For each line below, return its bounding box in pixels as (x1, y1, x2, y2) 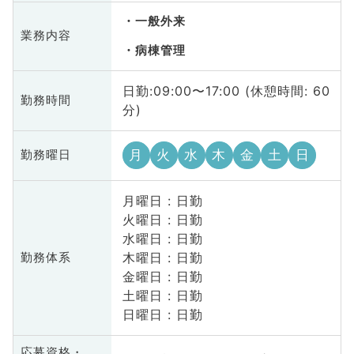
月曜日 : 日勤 (122, 193, 203, 209)
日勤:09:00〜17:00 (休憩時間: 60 (122, 83, 330, 100)
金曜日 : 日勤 (122, 269, 203, 285)
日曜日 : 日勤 (122, 307, 203, 323)
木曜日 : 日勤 (122, 250, 203, 266)
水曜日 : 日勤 (122, 231, 203, 247)
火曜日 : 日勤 (122, 212, 203, 228)
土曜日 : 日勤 (122, 288, 203, 304)
